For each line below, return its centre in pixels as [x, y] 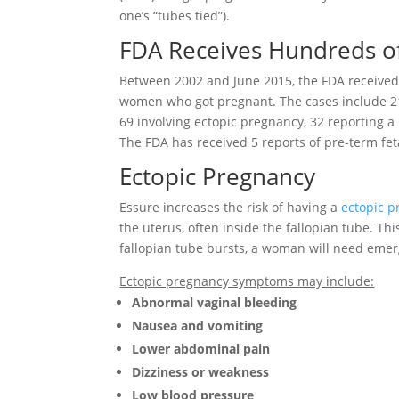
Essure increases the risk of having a [231, 207]
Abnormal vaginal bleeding [215, 302]
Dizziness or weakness [201, 371]
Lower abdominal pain [201, 348]
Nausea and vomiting [198, 325]
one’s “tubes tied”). [175, 15]
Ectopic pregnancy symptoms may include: [247, 281]
